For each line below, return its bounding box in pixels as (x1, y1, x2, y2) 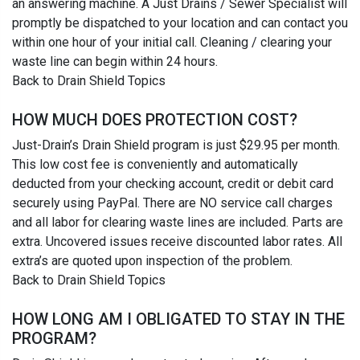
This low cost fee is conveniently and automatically (12, 157, 298, 173)
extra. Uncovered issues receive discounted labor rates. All (12, 234, 342, 250)
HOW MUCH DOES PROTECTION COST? (12, 110, 297, 130)
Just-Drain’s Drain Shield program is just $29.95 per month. (12, 137, 340, 153)
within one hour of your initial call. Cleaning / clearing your (12, 35, 332, 51)
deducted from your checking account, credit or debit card (12, 176, 333, 192)
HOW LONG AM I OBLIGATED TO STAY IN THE (12, 309, 345, 329)
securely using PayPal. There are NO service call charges (12, 195, 333, 211)
